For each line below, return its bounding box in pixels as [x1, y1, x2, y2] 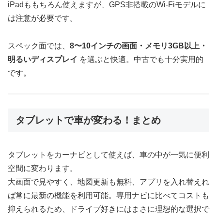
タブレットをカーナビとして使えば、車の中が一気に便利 [8, 150, 209, 159]
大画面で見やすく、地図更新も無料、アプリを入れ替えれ [8, 177, 209, 186]
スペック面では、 [8, 41, 70, 50]
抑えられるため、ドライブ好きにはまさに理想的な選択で [8, 204, 209, 213]
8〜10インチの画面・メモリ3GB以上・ [70, 41, 207, 50]
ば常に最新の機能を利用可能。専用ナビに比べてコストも [8, 191, 209, 200]
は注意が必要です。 [8, 14, 77, 22]
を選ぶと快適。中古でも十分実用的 [77, 55, 203, 63]
